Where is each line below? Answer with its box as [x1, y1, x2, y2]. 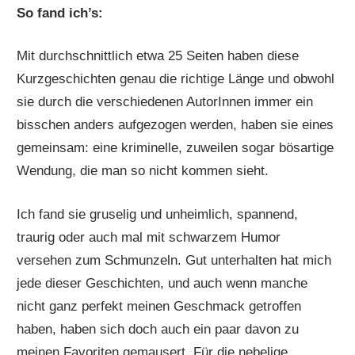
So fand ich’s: [17, 5, 104, 21]
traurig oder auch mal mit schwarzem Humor [17, 229, 281, 245]
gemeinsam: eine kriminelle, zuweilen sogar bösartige [17, 140, 334, 156]
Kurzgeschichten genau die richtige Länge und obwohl [17, 71, 335, 87]
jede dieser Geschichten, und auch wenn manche [17, 275, 308, 291]
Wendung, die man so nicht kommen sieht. [17, 163, 269, 179]
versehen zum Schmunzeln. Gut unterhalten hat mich [17, 252, 332, 268]
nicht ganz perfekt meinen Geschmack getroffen [17, 298, 302, 314]
